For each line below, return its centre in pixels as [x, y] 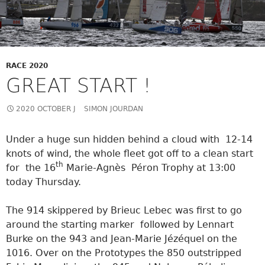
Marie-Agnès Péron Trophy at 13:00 [149, 167]
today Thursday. [43, 182]
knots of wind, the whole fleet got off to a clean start [130, 153]
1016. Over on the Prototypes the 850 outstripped [125, 253]
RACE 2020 [27, 65]
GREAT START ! [78, 85]
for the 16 [31, 167]
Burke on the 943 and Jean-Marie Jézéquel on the [122, 238]
